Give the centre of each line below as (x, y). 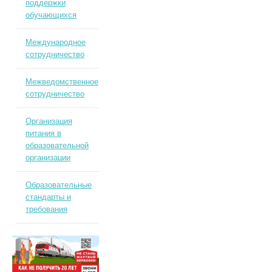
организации (48, 158)
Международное (55, 42)
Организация (49, 121)
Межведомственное (62, 82)
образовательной (57, 145)
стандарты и (48, 197)
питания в (43, 133)
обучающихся (51, 15)
